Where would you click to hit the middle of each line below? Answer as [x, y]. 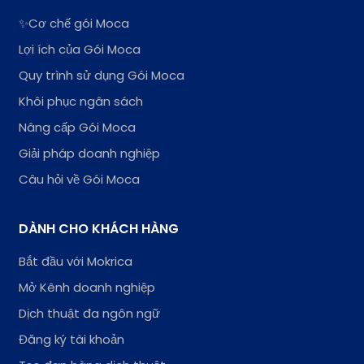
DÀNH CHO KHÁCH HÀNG [99, 228]
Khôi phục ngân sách [81, 101]
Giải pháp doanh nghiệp [90, 153]
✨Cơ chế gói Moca [74, 23]
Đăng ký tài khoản [72, 339]
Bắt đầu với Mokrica [76, 261]
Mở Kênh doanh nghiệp [87, 287]
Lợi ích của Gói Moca [80, 49]
